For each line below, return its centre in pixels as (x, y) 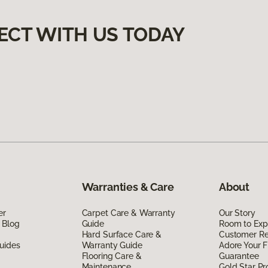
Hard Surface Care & (121, 235)
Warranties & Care (128, 187)
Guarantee (239, 256)
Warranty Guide (112, 246)
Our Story (237, 213)
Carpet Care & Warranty (128, 213)
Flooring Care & (112, 256)
